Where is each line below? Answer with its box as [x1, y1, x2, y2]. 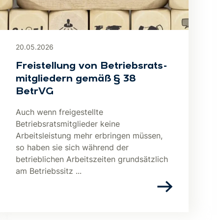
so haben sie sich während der [16, 142, 129, 152]
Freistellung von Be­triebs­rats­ [16, 61, 167, 71]
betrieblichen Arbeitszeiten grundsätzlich [16, 154, 168, 164]
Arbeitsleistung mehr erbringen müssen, [16, 131, 163, 140]
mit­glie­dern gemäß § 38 [16, 74, 136, 84]
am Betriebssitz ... [16, 166, 82, 176]
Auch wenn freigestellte [16, 107, 103, 117]
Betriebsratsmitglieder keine [16, 119, 120, 129]
